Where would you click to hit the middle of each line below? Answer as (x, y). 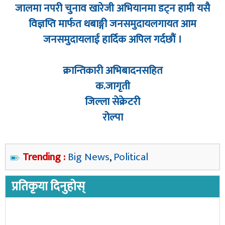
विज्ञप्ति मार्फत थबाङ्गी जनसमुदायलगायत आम (113, 24)
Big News (89, 157)
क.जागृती (113, 86)
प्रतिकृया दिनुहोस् (48, 187)
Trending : (45, 157)
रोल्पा (113, 118)
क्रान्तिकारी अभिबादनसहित (113, 71)
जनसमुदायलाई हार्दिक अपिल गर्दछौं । (113, 40)
